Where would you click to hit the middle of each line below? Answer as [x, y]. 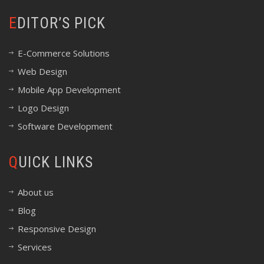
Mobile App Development [69, 90]
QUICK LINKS [56, 162]
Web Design [42, 71]
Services [35, 247]
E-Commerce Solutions [64, 53]
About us [36, 192]
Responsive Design [57, 229]
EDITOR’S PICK [61, 23]
